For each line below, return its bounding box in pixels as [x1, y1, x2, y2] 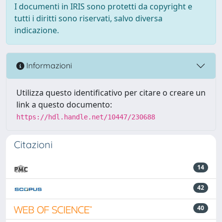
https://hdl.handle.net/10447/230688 [16, 112, 155, 121]
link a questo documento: [16, 99, 112, 110]
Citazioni [14, 138, 53, 151]
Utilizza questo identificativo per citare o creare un [16, 87, 206, 98]
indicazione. [14, 24, 59, 36]
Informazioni [24, 60, 72, 71]
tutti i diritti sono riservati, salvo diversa [14, 12, 163, 24]
